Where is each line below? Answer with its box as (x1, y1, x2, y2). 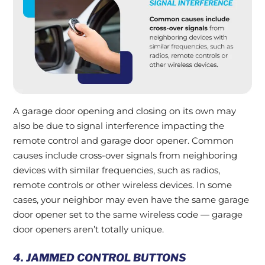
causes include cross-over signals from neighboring (13, 150, 237, 161)
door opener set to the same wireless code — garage (13, 209, 243, 220)
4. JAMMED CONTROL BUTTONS (13, 251, 186, 264)
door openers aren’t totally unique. (13, 224, 164, 235)
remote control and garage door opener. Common (13, 135, 234, 146)
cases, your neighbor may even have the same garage (13, 194, 249, 205)
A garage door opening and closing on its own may (13, 105, 236, 117)
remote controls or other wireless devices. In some (13, 179, 232, 190)
